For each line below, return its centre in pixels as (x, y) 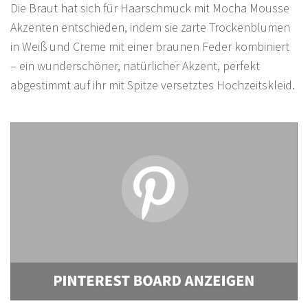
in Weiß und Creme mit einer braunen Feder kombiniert (150, 47)
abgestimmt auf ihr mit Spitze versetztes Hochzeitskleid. (153, 85)
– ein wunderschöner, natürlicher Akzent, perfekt (135, 66)
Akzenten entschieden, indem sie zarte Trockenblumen (150, 27)
